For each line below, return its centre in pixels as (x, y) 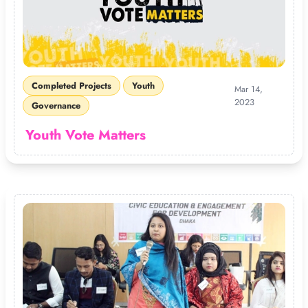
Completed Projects (71, 85)
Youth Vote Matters (86, 135)
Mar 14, (249, 89)
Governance (56, 105)
